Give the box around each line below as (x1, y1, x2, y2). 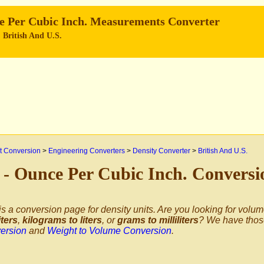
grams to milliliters (117, 215, 199, 225)
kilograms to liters (22, 215, 102, 225)
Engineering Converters (48, 147, 125, 155)
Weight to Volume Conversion (47, 226, 171, 236)
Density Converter (133, 147, 190, 155)
